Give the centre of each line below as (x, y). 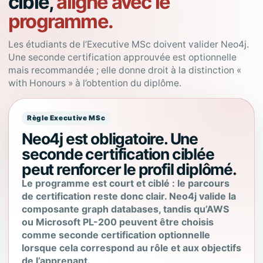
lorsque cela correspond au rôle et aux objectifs (131, 248)
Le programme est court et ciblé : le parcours (126, 183)
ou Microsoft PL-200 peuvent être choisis (118, 222)
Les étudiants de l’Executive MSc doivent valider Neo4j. (129, 44)
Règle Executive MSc (66, 118)
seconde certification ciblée (118, 154)
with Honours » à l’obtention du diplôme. (95, 83)
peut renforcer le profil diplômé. (129, 169)
